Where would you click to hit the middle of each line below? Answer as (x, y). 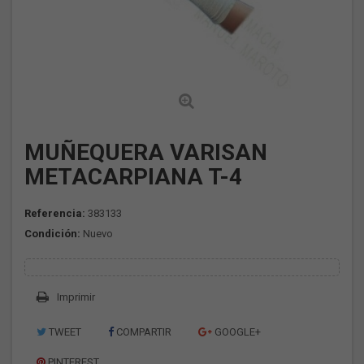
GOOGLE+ (236, 332)
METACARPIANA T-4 (133, 177)
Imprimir (76, 297)
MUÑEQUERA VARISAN (146, 152)
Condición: (52, 234)
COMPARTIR (143, 332)
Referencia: (55, 213)
